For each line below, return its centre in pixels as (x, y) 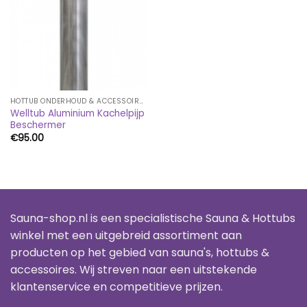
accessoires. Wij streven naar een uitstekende (134, 270)
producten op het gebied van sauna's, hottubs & (140, 253)
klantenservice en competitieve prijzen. (116, 287)
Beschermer (38, 125)
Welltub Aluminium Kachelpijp (77, 114)
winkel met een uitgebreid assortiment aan (126, 236)
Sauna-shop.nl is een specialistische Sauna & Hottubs (153, 219)
